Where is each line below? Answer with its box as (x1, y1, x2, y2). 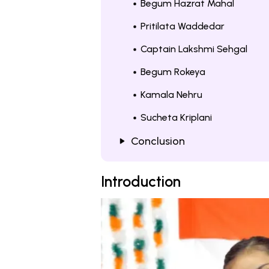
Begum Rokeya (141, 66, 205, 77)
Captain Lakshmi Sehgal (141, 43, 247, 55)
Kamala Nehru (141, 89, 202, 100)
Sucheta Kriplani (141, 112, 212, 123)
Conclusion (131, 134, 185, 148)
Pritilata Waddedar (141, 20, 225, 32)
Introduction (101, 172, 181, 190)
